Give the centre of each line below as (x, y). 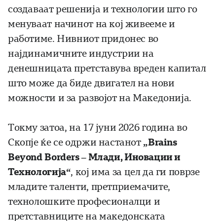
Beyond (25, 157)
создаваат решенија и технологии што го (103, 9)
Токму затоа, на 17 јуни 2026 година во (98, 128)
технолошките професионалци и (84, 202)
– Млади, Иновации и (130, 157)
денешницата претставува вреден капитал (107, 69)
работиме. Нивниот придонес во (83, 39)
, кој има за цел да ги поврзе (135, 172)
